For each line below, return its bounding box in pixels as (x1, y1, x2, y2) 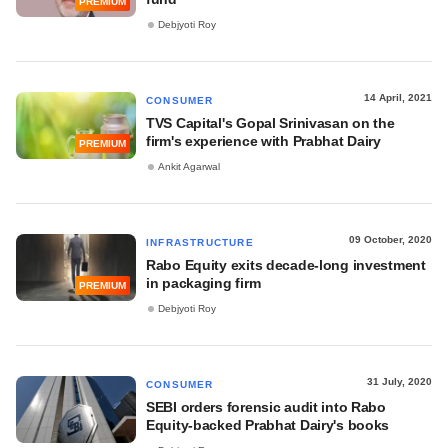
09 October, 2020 (349, 234, 432, 245)
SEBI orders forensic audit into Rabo (146, 399, 386, 415)
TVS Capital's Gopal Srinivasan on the (146, 115, 395, 131)
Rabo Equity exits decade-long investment (146, 257, 426, 273)
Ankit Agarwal (158, 161, 220, 173)
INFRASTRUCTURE (146, 237, 254, 248)
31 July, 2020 (367, 376, 432, 387)
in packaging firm (146, 275, 261, 291)
